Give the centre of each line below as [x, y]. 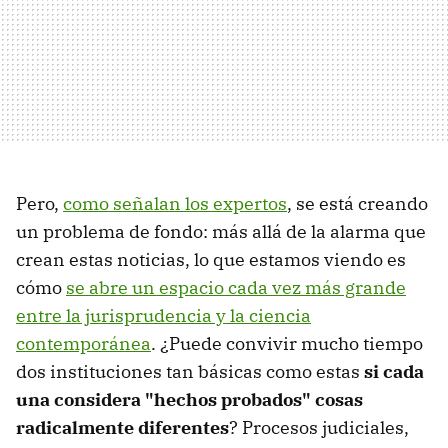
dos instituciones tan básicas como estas [190, 371]
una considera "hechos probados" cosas [189, 399]
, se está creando [357, 203]
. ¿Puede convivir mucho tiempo [287, 343]
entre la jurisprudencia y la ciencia [163, 315]
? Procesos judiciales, [319, 427]
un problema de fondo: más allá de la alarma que [221, 231]
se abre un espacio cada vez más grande [236, 287]
